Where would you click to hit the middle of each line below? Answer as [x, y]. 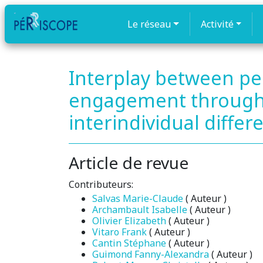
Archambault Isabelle [140, 210]
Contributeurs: [101, 184]
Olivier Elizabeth [129, 221]
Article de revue [129, 163]
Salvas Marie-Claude [138, 198]
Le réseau [149, 24]
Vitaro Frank [119, 232]
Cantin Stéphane [129, 243]
